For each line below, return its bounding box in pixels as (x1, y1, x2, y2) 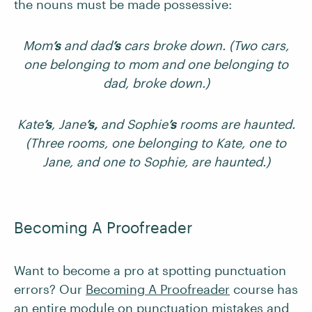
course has (230, 281, 298, 297)
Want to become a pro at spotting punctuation (14, 263, 286, 278)
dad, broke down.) (102, 75, 210, 91)
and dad (61, 38, 112, 53)
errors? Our (14, 281, 86, 297)
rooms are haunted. (175, 116, 295, 132)
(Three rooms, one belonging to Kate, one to (26, 135, 286, 150)
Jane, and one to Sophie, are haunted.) (42, 154, 270, 169)
